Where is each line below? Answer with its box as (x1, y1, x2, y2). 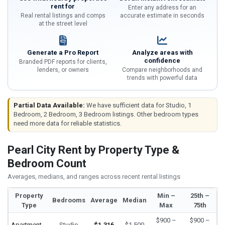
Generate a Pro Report (27, 48, 98, 56)
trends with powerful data (127, 74, 197, 81)
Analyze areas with (132, 48, 193, 56)
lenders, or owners (37, 66, 89, 73)
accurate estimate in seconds (120, 12, 204, 19)
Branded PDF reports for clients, (19, 58, 107, 65)
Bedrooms (52, 196, 85, 204)
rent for (51, 2, 75, 10)
